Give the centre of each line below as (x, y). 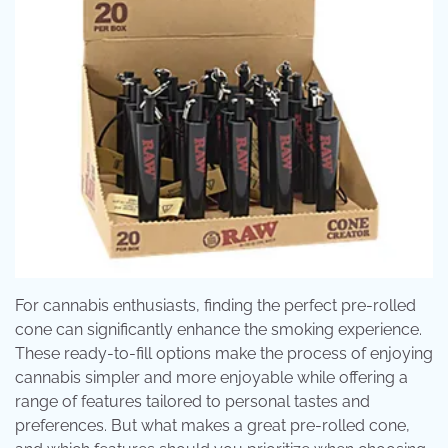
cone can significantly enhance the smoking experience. (218, 329)
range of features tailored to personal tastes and (192, 401)
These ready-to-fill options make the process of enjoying (224, 353)
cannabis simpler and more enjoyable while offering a (211, 377)
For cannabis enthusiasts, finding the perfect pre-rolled (215, 305)
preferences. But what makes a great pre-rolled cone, (212, 425)
